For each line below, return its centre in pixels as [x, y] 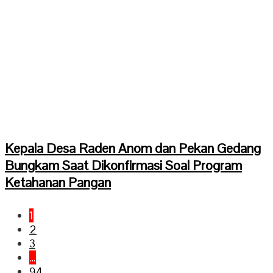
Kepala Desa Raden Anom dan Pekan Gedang [133, 148]
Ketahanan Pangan [58, 182]
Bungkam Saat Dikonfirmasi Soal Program [123, 165]
